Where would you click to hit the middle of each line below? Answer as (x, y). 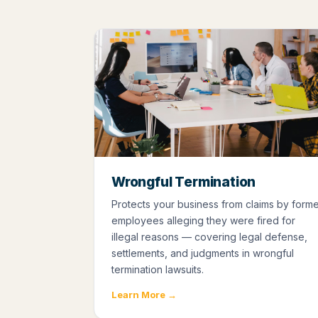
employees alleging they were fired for (203, 221)
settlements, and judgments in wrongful (203, 253)
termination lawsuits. (158, 270)
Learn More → (144, 295)
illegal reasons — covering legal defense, (209, 237)
